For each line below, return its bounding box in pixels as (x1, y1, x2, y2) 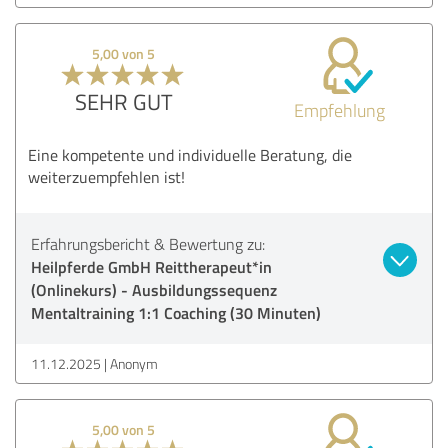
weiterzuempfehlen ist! (28, 165, 185, 188)
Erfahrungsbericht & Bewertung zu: (31, 232, 265, 255)
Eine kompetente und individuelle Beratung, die (28, 143, 352, 166)
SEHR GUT (74, 85, 173, 117)
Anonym (110, 353, 158, 373)
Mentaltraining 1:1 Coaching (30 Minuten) (31, 300, 321, 324)
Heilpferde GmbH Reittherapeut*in (31, 254, 272, 278)
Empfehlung (293, 97, 385, 122)
